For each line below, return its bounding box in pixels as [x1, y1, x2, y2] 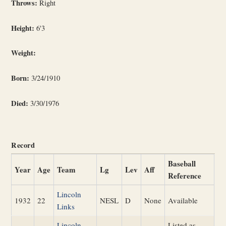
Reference [168, 170, 202, 182]
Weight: [11, 47, 36, 59]
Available [168, 195, 198, 206]
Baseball [168, 158, 196, 169]
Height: [11, 22, 35, 33]
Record [11, 140, 35, 151]
